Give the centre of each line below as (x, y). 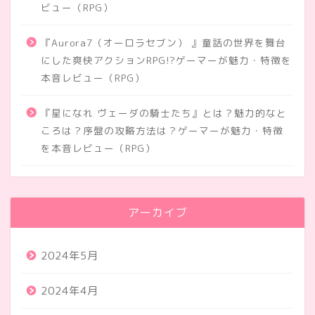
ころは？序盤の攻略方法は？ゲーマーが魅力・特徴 (162, 131)
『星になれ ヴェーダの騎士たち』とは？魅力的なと (164, 113)
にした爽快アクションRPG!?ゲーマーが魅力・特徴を (166, 60)
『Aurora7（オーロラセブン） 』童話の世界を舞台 (163, 43)
